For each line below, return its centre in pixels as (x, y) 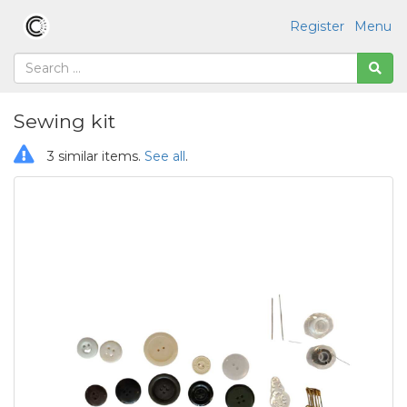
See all (165, 156)
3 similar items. (94, 156)
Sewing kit (65, 121)
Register (317, 26)
